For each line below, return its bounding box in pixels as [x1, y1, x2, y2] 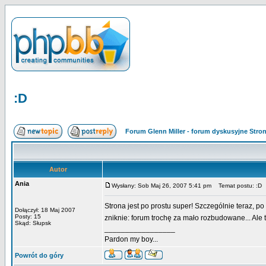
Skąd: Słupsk [15, 220, 51, 226]
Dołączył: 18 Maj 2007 [15, 207, 75, 213]
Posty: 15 [15, 213, 41, 220]
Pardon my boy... [104, 235, 158, 243]
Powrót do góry [15, 252, 64, 259]
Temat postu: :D [213, 182, 262, 189]
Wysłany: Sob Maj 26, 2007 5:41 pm [112, 182, 211, 189]
